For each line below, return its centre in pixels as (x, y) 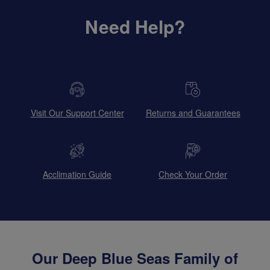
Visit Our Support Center (77, 112)
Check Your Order (193, 174)
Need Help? (135, 26)
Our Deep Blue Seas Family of (135, 258)
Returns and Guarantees (193, 112)
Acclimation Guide (77, 174)
